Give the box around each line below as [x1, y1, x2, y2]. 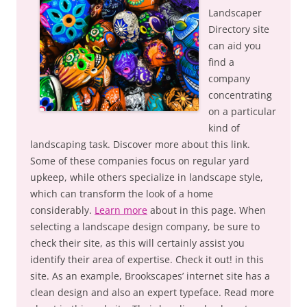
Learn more [95, 204, 147, 217]
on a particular [208, 105, 276, 118]
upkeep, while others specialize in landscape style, [30, 171, 263, 184]
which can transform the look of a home [30, 187, 213, 200]
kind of [208, 121, 240, 134]
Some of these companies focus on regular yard [30, 154, 249, 167]
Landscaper [208, 6, 262, 19]
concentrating [208, 88, 272, 101]
